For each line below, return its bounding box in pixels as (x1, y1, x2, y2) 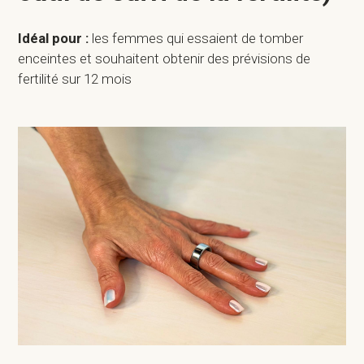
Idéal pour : (18, 30, 89, 47)
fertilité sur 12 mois (18, 71, 132, 88)
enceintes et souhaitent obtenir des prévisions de (18, 50, 311, 67)
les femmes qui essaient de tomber (89, 30, 304, 47)
